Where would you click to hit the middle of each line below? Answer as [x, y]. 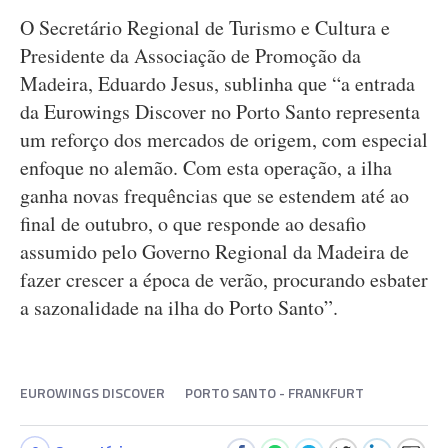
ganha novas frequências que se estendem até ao [214, 195]
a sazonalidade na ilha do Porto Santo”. [179, 307]
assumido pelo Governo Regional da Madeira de [214, 251]
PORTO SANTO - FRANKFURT [274, 392]
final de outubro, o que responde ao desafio [193, 223]
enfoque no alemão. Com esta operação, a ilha [206, 167]
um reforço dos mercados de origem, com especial [224, 139]
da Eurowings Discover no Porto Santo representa [220, 111]
